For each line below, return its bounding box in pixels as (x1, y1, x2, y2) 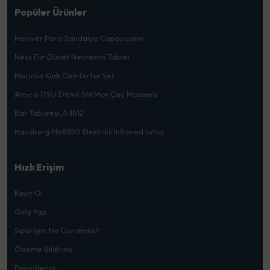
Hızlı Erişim (14, 161, 64, 174)
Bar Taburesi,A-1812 (14, 108, 84, 118)
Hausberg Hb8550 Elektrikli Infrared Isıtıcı (14, 127, 163, 137)
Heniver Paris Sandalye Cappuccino (14, 33, 143, 43)
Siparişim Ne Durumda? (14, 225, 99, 236)
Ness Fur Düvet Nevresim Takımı (14, 52, 130, 62)
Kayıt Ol (14, 188, 43, 198)
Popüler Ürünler (14, 6, 87, 19)
